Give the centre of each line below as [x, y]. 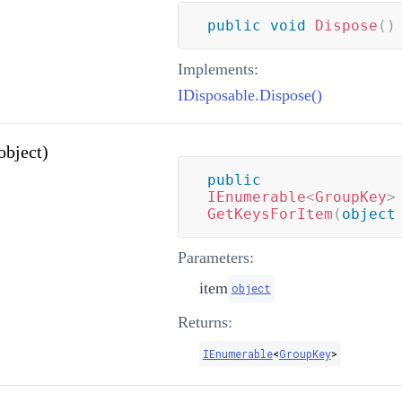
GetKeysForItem [270, 214]
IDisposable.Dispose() [249, 95]
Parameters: [215, 257]
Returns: [205, 322]
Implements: [218, 69]
